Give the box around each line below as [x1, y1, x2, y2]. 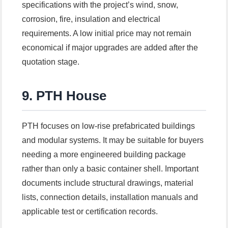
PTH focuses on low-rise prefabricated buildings [22, 122, 195, 131]
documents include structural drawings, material [22, 179, 194, 188]
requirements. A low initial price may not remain [22, 29, 192, 38]
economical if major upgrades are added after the [22, 43, 198, 52]
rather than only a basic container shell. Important [22, 164, 199, 174]
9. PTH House [22, 88, 107, 104]
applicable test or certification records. [22, 207, 158, 216]
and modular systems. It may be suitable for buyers [22, 136, 204, 145]
